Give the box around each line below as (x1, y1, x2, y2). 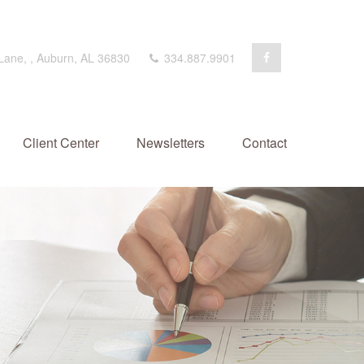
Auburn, (37, 50, 77, 66)
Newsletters (136, 133, 205, 153)
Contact (242, 133, 287, 153)
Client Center (23, 133, 99, 153)
